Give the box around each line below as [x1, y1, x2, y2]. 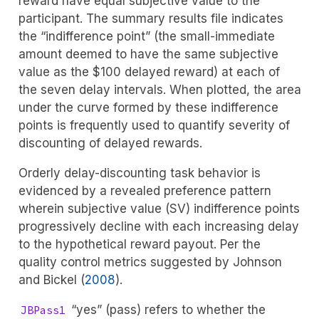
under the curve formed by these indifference [18, 100, 278, 115]
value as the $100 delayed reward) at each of [18, 65, 280, 80]
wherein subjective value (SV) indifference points [18, 202, 300, 216]
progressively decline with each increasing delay [18, 219, 299, 234]
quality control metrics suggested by [18, 255, 233, 270]
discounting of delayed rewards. [18, 136, 202, 151]
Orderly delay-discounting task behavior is [18, 166, 261, 181]
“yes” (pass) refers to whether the [67, 303, 266, 318]
